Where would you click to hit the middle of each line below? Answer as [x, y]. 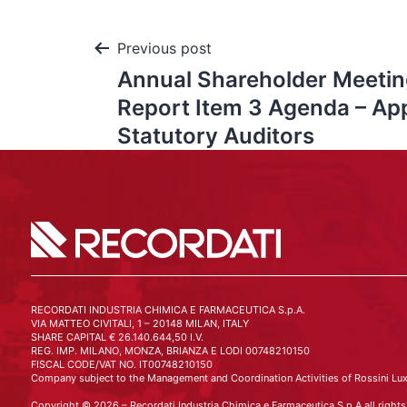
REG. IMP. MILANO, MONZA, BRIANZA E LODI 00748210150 [170, 351]
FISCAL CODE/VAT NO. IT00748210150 [121, 364]
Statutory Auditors [216, 136]
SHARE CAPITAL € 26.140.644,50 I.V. [117, 337]
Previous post [164, 48]
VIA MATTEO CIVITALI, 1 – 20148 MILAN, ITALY [139, 323]
